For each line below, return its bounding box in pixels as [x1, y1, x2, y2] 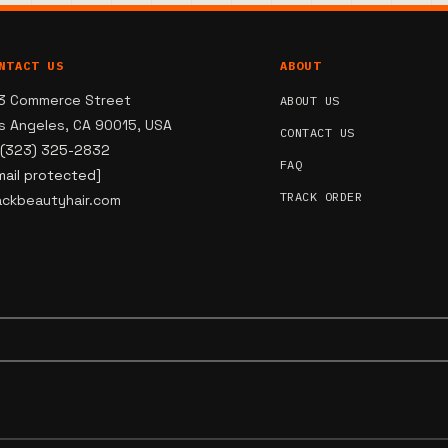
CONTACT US [279, 124, 355, 140]
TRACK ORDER [279, 188, 363, 204]
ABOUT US [279, 92, 340, 108]
